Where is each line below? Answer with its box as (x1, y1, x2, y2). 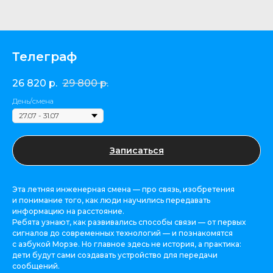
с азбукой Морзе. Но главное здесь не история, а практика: (12, 239, 241, 249)
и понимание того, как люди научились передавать (12, 196, 210, 205)
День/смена (12, 96, 54, 106)
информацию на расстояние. (12, 207, 124, 216)
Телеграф (12, 49, 77, 64)
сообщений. (12, 261, 60, 271)
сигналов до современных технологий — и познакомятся (12, 229, 233, 238)
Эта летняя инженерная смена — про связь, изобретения (12, 185, 235, 194)
